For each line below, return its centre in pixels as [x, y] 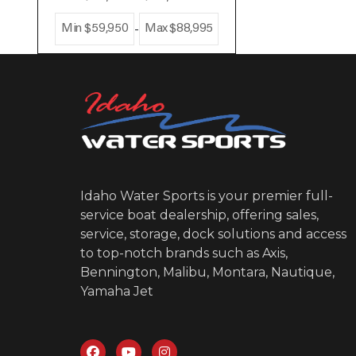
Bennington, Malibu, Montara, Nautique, [208, 273]
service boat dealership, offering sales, [200, 215]
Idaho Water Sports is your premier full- [207, 196]
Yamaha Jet [117, 292]
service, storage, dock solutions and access [214, 234]
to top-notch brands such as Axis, [184, 253]
